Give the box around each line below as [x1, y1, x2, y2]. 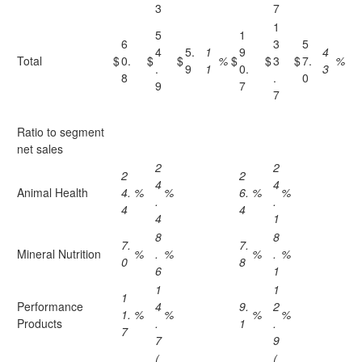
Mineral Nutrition [17, 246, 101, 262]
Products [17, 315, 62, 331]
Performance [17, 298, 83, 314]
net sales [17, 141, 63, 157]
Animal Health [17, 184, 88, 200]
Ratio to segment [17, 124, 104, 140]
